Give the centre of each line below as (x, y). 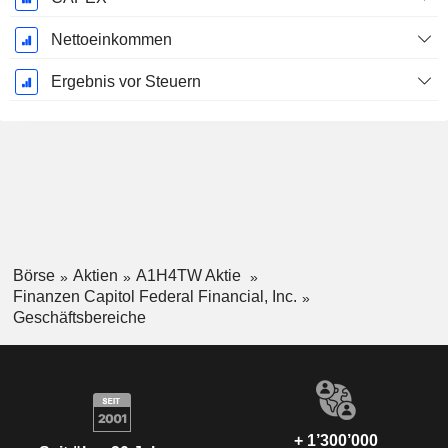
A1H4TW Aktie (190, 276)
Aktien (95, 276)
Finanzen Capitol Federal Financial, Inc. (154, 297)
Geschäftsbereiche (79, 317)
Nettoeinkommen (111, 40)
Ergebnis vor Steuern (125, 82)
